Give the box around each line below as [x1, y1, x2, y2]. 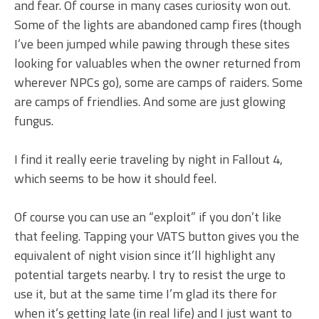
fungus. [14, 110, 53, 130]
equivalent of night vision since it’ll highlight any [14, 245, 276, 265]
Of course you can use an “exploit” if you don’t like [14, 206, 281, 226]
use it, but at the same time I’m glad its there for [14, 283, 277, 303]
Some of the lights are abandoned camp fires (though [14, 14, 301, 34]
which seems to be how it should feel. [14, 168, 216, 188]
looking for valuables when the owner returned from [14, 53, 300, 73]
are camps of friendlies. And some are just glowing [14, 91, 286, 111]
